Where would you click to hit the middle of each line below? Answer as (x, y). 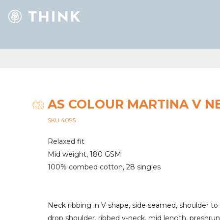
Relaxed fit (66, 142)
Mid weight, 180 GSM (84, 154)
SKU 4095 (62, 120)
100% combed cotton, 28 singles (104, 167)
